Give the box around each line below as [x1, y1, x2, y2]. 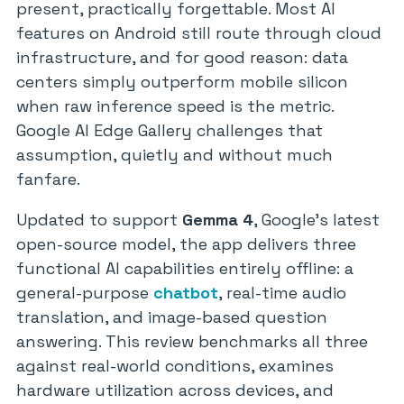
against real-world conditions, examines [16, 355, 334, 376]
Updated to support [16, 209, 182, 230]
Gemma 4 [182, 209, 253, 230]
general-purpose [16, 282, 153, 303]
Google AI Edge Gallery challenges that [16, 120, 323, 141]
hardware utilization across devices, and [16, 380, 334, 400]
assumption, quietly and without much [16, 144, 333, 165]
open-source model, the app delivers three [16, 234, 356, 254]
